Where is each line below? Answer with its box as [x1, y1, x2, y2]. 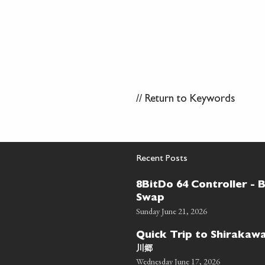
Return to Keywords [145, 94, 235, 105]
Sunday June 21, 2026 [136, 205, 207, 216]
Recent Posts [136, 154, 188, 164]
